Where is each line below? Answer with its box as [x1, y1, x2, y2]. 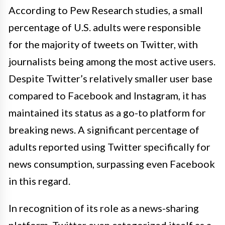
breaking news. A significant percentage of [9, 124, 199, 136]
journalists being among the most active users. [9, 55, 215, 68]
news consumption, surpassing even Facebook [9, 158, 215, 170]
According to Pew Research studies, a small [9, 4, 203, 17]
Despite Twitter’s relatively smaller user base [9, 72, 212, 85]
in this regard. [9, 175, 70, 187]
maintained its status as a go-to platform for [9, 106, 206, 119]
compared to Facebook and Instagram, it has [9, 89, 206, 102]
